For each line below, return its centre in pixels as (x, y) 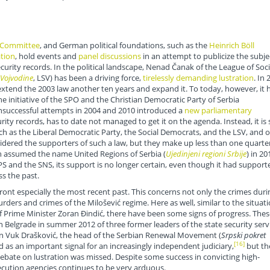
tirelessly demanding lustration (198, 78)
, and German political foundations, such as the (124, 46)
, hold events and (46, 56)
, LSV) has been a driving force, (88, 78)
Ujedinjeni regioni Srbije (206, 154)
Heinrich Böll (231, 46)
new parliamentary (218, 111)
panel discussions (109, 56)
